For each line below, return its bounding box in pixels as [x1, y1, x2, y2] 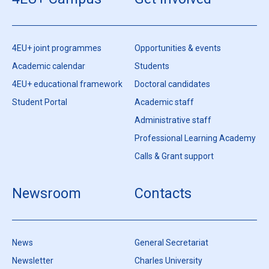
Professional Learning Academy [134, 133, 256, 144]
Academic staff [134, 97, 194, 107]
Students [134, 61, 169, 71]
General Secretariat [134, 238, 208, 248]
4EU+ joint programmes [12, 43, 101, 53]
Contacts [134, 185, 192, 202]
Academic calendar [12, 61, 85, 71]
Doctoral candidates [134, 79, 210, 89]
